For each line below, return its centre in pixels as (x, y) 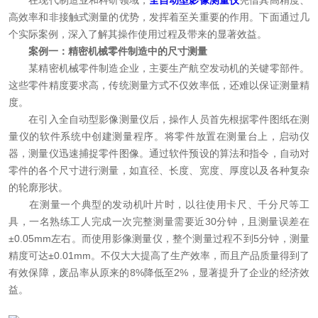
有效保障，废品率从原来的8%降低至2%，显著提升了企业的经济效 (159, 273)
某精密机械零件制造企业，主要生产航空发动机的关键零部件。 (159, 68)
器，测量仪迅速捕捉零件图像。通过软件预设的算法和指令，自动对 (159, 153)
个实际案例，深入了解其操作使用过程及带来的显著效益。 (138, 34)
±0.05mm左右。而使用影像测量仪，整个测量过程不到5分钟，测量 (159, 238)
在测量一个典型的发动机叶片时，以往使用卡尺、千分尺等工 (159, 204)
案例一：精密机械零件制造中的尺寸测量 (118, 51)
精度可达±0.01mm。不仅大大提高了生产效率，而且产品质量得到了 (159, 256)
